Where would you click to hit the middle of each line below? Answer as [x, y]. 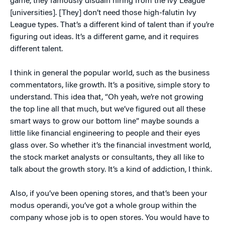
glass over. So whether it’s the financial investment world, [110, 145]
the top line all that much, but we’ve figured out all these [108, 109]
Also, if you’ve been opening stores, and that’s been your [109, 194]
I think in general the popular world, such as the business [110, 73]
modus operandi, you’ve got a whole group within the [103, 206]
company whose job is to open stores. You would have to [110, 218]
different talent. [36, 49]
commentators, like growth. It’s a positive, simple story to [110, 85]
